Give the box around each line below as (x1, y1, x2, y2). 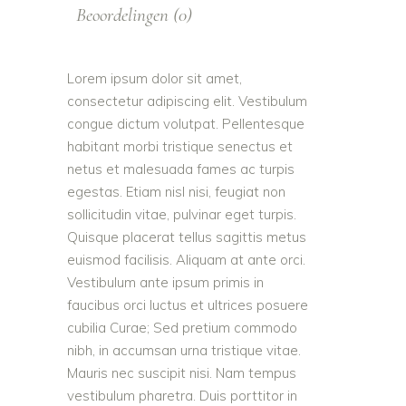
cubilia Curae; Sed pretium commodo (67, 318, 297, 336)
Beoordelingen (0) (76, 3, 192, 26)
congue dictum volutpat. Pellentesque (67, 114, 304, 132)
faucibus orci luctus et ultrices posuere (67, 295, 308, 314)
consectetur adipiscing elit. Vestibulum (67, 92, 307, 110)
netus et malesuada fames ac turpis (67, 159, 295, 178)
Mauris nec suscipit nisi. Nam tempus (67, 363, 296, 382)
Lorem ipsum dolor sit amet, (67, 69, 242, 87)
